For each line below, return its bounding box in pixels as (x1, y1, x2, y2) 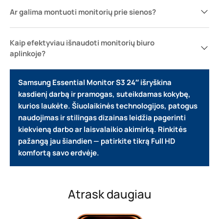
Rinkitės (158, 124, 187, 134)
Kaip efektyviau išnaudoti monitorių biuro (10, 38, 154, 48)
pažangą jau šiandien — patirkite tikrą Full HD (18, 136, 175, 146)
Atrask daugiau (67, 186, 152, 202)
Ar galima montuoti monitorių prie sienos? (10, 7, 156, 17)
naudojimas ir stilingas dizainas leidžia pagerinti (18, 112, 186, 123)
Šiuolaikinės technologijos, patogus (72, 101, 197, 111)
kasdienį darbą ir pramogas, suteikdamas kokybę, (18, 89, 191, 99)
